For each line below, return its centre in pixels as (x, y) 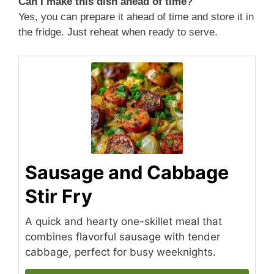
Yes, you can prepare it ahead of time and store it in (136, 17)
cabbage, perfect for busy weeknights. (120, 252)
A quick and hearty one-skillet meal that (124, 221)
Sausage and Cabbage (127, 172)
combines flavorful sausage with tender (123, 236)
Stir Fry (59, 196)
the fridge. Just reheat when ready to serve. (118, 32)
